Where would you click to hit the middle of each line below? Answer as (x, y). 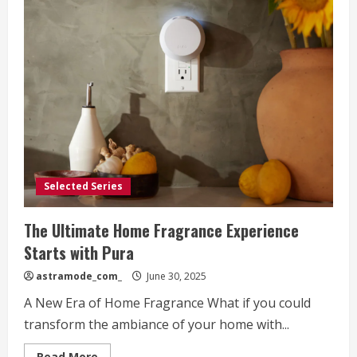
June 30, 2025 (175, 276)
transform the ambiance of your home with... (157, 324)
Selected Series (83, 186)
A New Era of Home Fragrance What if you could (167, 302)
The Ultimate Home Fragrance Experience (161, 230)
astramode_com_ (79, 276)
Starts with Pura (79, 252)
